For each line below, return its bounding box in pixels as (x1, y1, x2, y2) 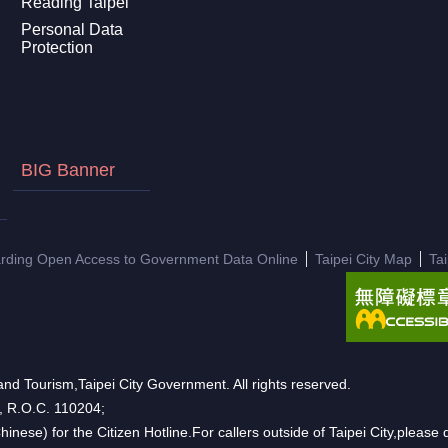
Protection (20, 38, 93, 56)
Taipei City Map (315, 250, 412, 267)
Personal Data (20, 20, 123, 38)
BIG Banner (20, 159, 115, 180)
